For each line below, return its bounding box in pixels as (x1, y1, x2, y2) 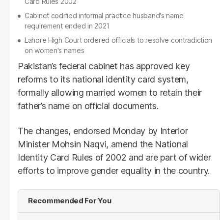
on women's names (25, 46, 84, 55)
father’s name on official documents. (18, 100, 159, 111)
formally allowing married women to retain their (18, 87, 202, 98)
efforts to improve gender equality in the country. (18, 165, 210, 176)
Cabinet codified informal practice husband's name (25, 11, 184, 20)
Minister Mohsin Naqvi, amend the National (18, 138, 188, 149)
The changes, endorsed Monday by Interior (18, 125, 188, 136)
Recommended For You (28, 195, 111, 205)
